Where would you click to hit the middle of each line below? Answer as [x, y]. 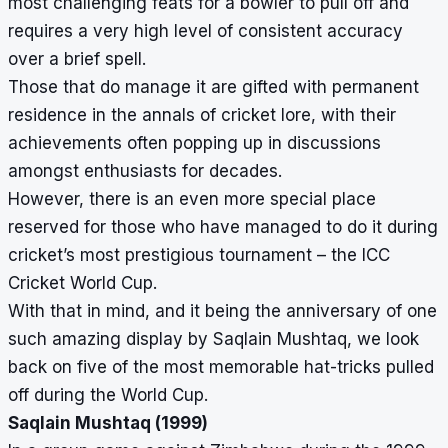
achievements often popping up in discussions [194, 143]
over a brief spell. [77, 59]
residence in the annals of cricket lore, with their [202, 115]
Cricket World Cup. [82, 283]
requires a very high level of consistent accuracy [205, 31]
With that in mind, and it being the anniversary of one [222, 311]
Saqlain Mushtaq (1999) [108, 423]
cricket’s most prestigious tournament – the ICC [199, 255]
